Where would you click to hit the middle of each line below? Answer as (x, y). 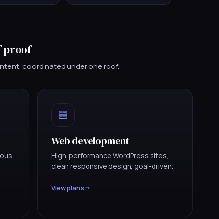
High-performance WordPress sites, (110, 155)
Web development (90, 141)
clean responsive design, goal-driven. (112, 166)
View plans (68, 187)
